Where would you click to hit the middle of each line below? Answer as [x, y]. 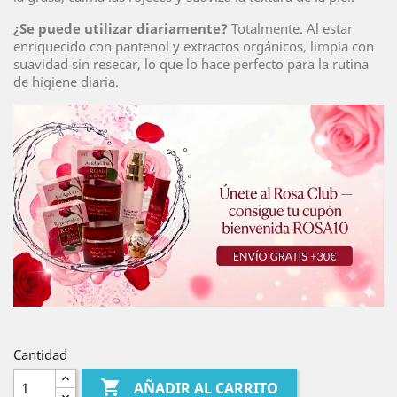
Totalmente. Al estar [290, 28]
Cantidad [40, 355]
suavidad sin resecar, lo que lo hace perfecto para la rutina [191, 64]
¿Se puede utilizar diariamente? [121, 28]
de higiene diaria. [66, 82]
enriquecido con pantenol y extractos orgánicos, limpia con [194, 46]
